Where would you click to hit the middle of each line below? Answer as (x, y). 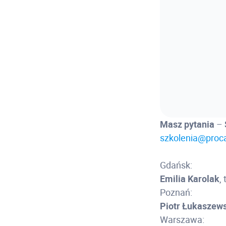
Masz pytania (188, 124)
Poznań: (176, 192)
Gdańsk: (176, 165)
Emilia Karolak (190, 179)
